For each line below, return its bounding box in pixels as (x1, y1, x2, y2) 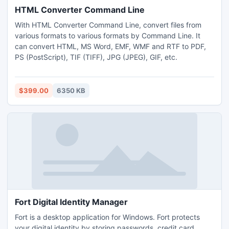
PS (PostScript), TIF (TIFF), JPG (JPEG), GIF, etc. (15, 53, 177, 61)
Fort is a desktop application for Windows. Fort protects (15, 213, 200, 221)
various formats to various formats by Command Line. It (15, 31, 200, 40)
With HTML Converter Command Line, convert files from (15, 20, 201, 29)
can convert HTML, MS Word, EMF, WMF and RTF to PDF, (15, 42, 81, 51)
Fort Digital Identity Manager (15, 197, 128, 207)
